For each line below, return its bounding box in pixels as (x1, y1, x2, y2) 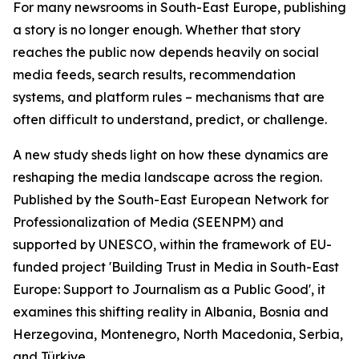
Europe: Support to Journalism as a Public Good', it (13, 281, 325, 297)
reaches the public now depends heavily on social (13, 44, 319, 60)
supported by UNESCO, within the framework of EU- (13, 236, 332, 252)
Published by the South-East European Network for (13, 192, 329, 208)
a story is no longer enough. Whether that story (13, 22, 301, 38)
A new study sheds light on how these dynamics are (13, 147, 329, 163)
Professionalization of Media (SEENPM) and (13, 214, 284, 230)
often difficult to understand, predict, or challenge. (13, 111, 327, 127)
